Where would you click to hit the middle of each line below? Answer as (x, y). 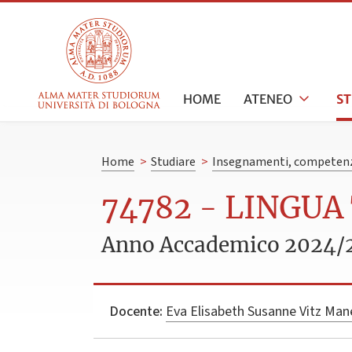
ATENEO (268, 99)
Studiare (173, 162)
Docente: (136, 311)
